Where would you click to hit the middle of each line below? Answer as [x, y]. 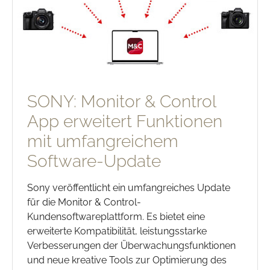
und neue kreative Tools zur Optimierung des [127, 260]
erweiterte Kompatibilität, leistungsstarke [117, 231]
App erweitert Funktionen [125, 121]
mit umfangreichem [103, 141]
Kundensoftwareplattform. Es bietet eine [116, 216]
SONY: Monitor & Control [121, 101]
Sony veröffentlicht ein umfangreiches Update [129, 187]
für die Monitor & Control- [84, 202]
